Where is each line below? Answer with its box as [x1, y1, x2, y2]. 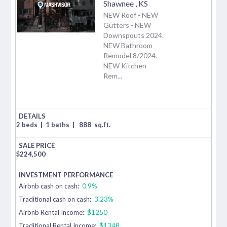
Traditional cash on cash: [19, 195, 92, 203]
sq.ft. [94, 120, 111, 129]
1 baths [46, 120, 71, 129]
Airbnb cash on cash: [19, 181, 81, 190]
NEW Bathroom [103, 41, 153, 50]
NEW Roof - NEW [103, 10, 158, 19]
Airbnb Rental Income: [19, 208, 86, 216]
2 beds [16, 120, 40, 129]
